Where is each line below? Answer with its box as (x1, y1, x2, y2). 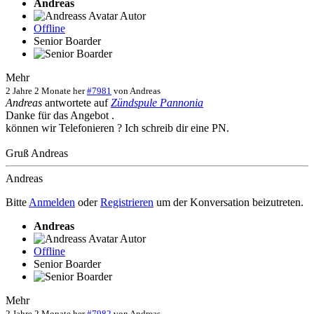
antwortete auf (42, 97, 111, 109)
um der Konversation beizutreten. (153, 196, 303, 209)
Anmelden (29, 196, 75, 209)
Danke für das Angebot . (6, 109, 114, 122)
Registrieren (100, 196, 153, 209)
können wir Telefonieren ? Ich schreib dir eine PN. (6, 122, 229, 135)
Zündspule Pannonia (111, 97, 203, 109)
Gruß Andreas (6, 147, 68, 160)
